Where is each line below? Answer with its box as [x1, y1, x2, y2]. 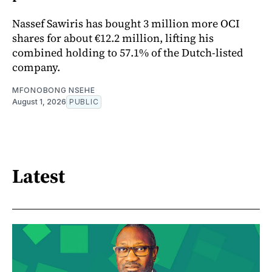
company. [12, 59, 60, 75]
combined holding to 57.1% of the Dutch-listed [12, 45, 243, 61]
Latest [12, 162, 65, 189]
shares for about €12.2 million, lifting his [12, 30, 214, 46]
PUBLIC [69, 97, 99, 107]
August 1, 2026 [12, 97, 66, 107]
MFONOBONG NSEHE [12, 86, 95, 95]
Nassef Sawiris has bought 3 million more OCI [12, 16, 240, 32]
